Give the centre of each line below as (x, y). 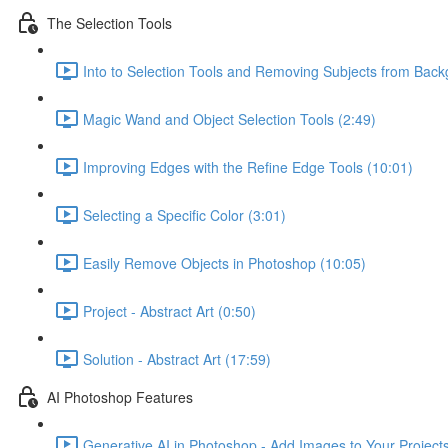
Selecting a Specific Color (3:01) (184, 214)
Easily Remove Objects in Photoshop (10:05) (224, 262)
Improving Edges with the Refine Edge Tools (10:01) (248, 166)
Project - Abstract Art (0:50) (169, 310)
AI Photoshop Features (120, 396)
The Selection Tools (109, 22)
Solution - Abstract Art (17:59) (177, 358)
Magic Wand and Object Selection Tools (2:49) (229, 118)
